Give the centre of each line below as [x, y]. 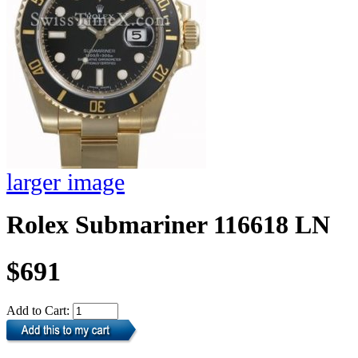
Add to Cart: [40, 311]
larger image [66, 182]
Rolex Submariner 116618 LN [168, 225]
